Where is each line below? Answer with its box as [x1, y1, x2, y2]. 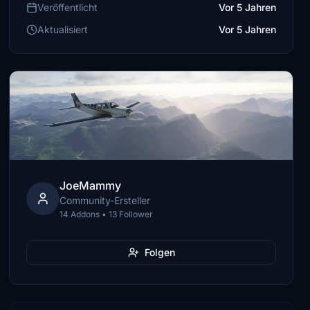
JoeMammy [60, 179, 122, 192]
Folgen [144, 246, 175, 258]
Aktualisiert [37, 24, 89, 35]
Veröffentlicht [37, 1, 98, 13]
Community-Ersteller [60, 194, 151, 206]
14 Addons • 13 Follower [60, 209, 154, 219]
